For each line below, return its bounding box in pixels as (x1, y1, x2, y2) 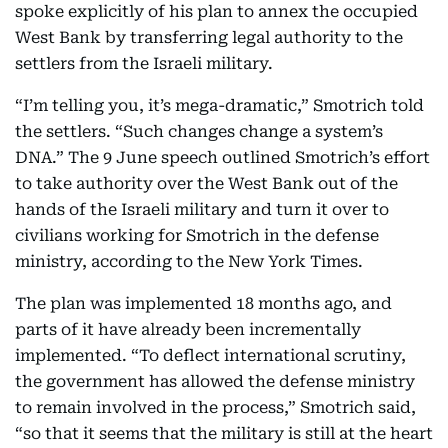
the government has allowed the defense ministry (15, 372, 415, 391)
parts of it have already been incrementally (15, 320, 361, 339)
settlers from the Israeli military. (15, 54, 273, 73)
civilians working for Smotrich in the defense (15, 226, 379, 245)
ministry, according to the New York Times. (15, 252, 363, 271)
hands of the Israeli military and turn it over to (15, 200, 389, 219)
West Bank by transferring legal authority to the (15, 28, 403, 47)
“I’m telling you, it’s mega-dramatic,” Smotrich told (15, 96, 424, 115)
